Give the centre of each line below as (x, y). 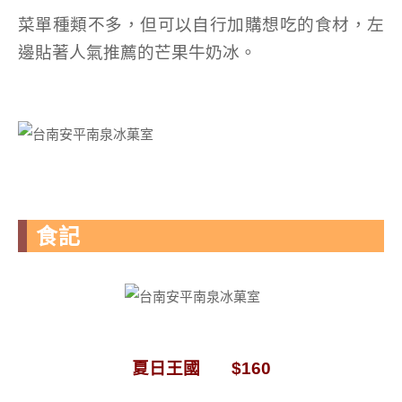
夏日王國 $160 (201, 368)
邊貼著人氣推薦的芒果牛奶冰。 (137, 52)
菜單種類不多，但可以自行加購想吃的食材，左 (201, 25)
